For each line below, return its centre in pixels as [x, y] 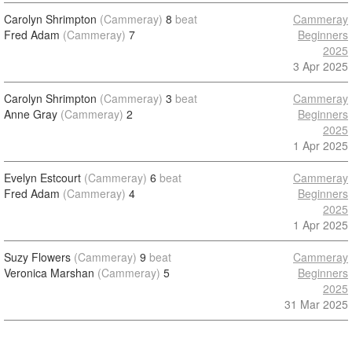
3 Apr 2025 [321, 66]
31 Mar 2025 [316, 304]
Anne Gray [31, 114]
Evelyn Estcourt [42, 178]
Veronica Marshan [49, 273]
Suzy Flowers [37, 257]
